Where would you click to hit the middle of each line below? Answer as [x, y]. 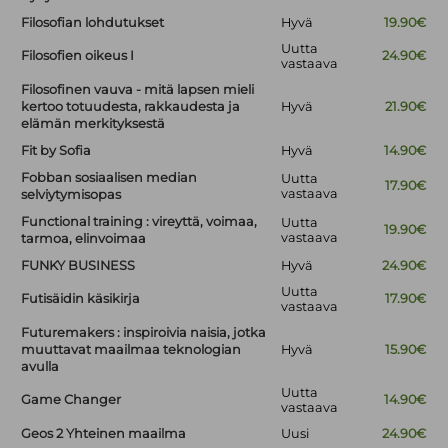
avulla [40, 367]
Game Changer [71, 400]
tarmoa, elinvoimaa [84, 239]
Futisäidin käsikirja [81, 299]
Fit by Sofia [56, 151]
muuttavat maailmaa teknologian [131, 350]
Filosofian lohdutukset [93, 23]
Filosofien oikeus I [78, 56]
